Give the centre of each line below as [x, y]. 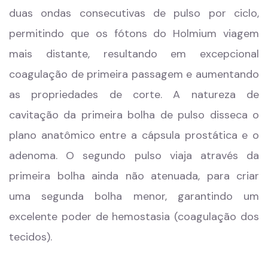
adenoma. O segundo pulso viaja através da [134, 156]
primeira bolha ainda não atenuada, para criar [134, 176]
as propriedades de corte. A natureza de [134, 95]
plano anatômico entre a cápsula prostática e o [134, 135]
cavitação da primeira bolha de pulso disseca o [134, 115]
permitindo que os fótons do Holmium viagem [134, 34]
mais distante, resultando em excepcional [134, 54]
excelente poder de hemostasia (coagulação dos [134, 217]
